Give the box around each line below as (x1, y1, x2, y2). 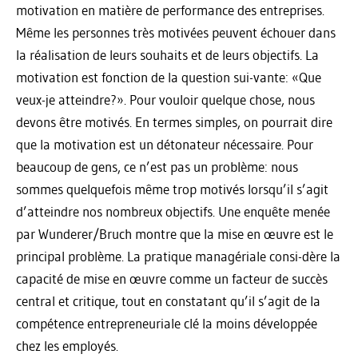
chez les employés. (16, 336, 118, 354)
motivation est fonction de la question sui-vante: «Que (16, 68, 321, 86)
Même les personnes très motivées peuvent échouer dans (16, 23, 336, 41)
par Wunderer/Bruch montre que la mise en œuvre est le (16, 225, 333, 242)
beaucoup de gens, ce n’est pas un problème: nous (16, 157, 298, 175)
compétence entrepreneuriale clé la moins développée (16, 314, 317, 332)
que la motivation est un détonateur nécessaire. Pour (16, 135, 313, 153)
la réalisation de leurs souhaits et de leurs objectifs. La (16, 46, 319, 63)
